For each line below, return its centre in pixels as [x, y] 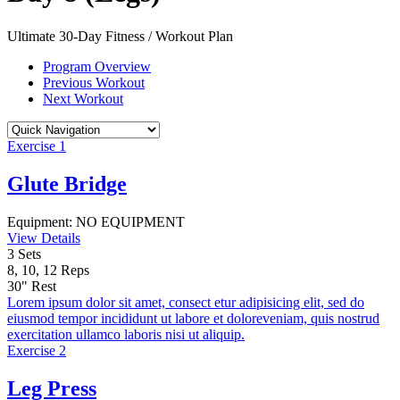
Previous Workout [94, 82]
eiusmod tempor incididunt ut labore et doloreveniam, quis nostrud [193, 318]
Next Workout [83, 98]
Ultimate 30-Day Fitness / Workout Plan [120, 36]
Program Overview [97, 66]
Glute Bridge [67, 183]
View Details [44, 237]
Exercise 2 [37, 350]
